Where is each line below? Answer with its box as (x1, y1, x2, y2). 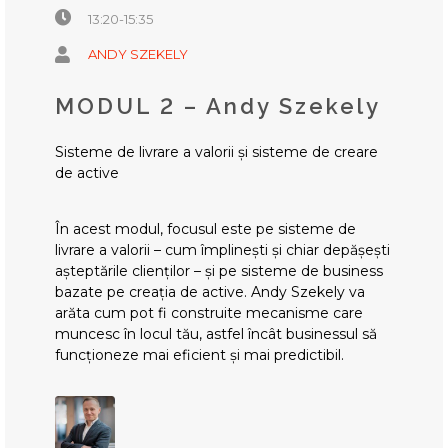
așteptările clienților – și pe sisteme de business (55, 261, 383, 280)
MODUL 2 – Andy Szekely (55, 92, 381, 119)
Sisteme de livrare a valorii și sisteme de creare (55, 142, 378, 161)
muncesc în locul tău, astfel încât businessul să (55, 324, 377, 343)
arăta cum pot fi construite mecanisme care (55, 303, 363, 322)
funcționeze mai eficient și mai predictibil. (55, 345, 344, 364)
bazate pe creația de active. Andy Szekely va (55, 282, 365, 301)
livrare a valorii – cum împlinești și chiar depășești (55, 240, 390, 259)
